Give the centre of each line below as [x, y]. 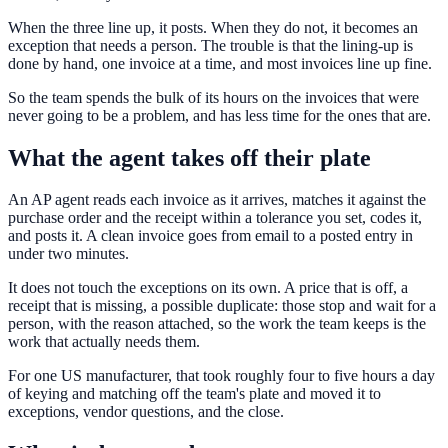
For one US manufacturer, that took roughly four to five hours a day [221, 376]
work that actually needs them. [104, 342]
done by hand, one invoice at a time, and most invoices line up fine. [220, 63]
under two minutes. [68, 254]
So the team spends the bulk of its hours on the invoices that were [213, 97]
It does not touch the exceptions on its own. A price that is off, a [208, 288]
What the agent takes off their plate [189, 157]
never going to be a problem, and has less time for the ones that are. [219, 115]
